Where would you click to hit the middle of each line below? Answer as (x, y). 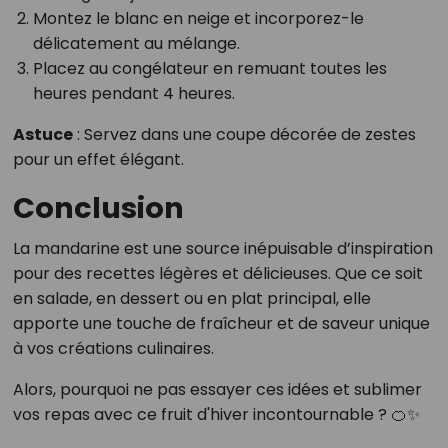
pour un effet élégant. (98, 159)
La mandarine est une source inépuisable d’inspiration (222, 248)
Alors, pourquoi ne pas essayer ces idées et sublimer (217, 389)
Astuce (42, 134)
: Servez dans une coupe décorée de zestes (244, 134)
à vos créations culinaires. (113, 348)
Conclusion (98, 207)
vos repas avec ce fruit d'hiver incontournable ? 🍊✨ (216, 414)
